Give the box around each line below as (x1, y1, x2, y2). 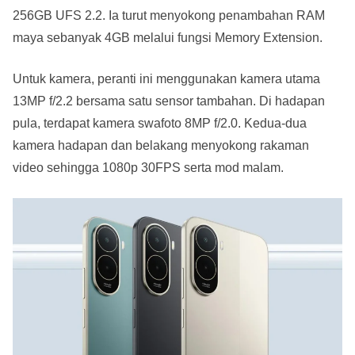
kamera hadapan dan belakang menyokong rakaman (13, 139, 309, 153)
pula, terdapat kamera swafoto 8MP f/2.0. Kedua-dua (13, 116, 307, 131)
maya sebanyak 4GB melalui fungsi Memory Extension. (13, 31, 323, 45)
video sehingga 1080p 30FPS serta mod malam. (13, 161, 287, 175)
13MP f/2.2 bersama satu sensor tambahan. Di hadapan (13, 94, 325, 109)
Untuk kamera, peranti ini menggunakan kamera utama (13, 72, 320, 86)
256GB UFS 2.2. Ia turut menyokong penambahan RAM (13, 9, 325, 23)
